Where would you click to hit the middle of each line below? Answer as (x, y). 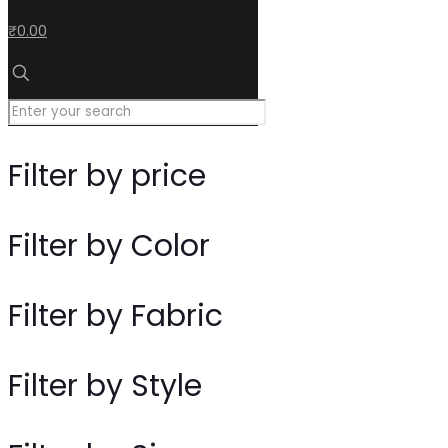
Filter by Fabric (115, 315)
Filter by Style (105, 385)
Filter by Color (109, 245)
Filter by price (107, 175)
